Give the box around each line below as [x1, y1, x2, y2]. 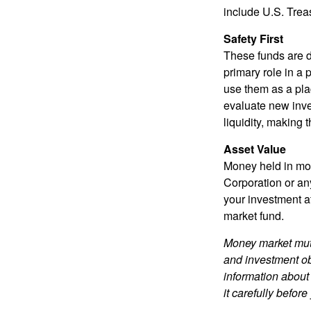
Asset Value [224, 140, 286, 157]
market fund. [224, 207, 284, 224]
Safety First [224, 30, 283, 47]
